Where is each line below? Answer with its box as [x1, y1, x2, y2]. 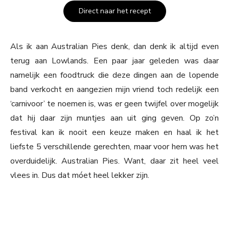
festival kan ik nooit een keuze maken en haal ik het [10, 127, 219, 139]
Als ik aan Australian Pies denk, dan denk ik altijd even [10, 41, 219, 53]
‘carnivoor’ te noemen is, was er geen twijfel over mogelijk [10, 98, 219, 110]
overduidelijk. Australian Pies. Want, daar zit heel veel [10, 155, 219, 167]
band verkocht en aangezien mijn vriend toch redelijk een [10, 84, 219, 96]
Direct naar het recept [78, 6, 151, 16]
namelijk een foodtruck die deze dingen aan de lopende [10, 70, 219, 81]
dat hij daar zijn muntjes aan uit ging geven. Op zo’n [10, 112, 219, 124]
